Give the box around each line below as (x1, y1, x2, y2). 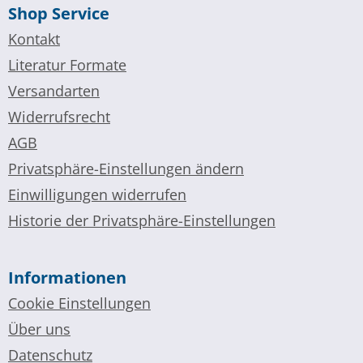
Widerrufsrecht (8, 106, 110, 126)
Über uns (8, 318, 70, 339)
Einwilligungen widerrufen (8, 184, 186, 204)
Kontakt (8, 28, 60, 49)
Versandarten (8, 80, 100, 100)
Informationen (8, 266, 126, 288)
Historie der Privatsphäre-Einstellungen (8, 210, 275, 230)
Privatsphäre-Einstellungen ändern (8, 158, 244, 178)
